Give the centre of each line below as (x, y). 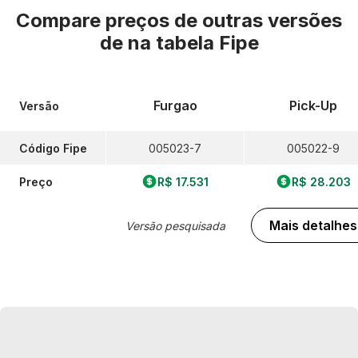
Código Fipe (53, 148)
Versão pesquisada (175, 225)
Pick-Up (313, 105)
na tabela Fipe (193, 43)
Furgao (175, 105)
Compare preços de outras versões (179, 20)
